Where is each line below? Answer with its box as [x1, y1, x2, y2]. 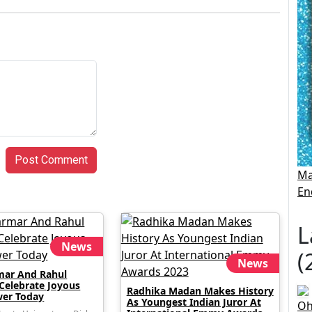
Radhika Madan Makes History [126, 284, 274, 297]
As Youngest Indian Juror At [126, 295, 261, 309]
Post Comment [14, 153, 88, 166]
